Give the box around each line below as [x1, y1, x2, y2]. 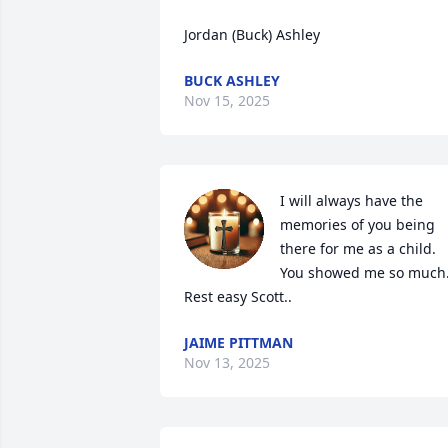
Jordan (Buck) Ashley [184, 25, 320, 44]
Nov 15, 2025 [184, 91, 270, 110]
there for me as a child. [280, 239, 436, 258]
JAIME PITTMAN [184, 333, 293, 352]
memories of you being [280, 215, 435, 234]
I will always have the [280, 191, 423, 210]
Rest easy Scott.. [184, 287, 292, 306]
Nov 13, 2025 [184, 353, 270, 372]
